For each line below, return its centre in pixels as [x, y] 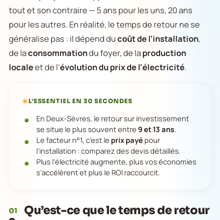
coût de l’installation [158, 39]
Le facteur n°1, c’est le [74, 140]
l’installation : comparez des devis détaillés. [109, 151]
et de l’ [47, 67]
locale [21, 67]
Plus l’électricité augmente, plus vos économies [116, 162]
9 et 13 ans [156, 129]
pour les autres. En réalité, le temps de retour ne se [104, 24]
